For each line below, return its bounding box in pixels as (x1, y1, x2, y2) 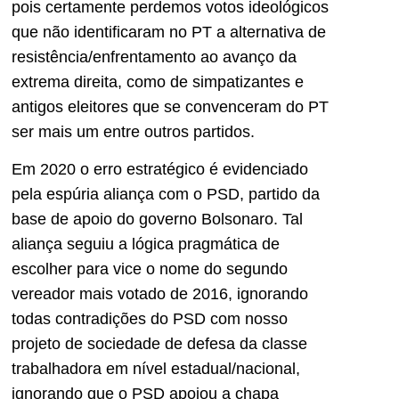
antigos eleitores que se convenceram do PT (12, 97, 329, 116)
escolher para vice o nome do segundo (12, 260, 288, 279)
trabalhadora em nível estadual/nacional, (12, 360, 300, 379)
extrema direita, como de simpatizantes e (12, 72, 304, 91)
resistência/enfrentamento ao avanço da (12, 47, 297, 66)
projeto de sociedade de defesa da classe (12, 335, 307, 354)
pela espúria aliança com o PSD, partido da (12, 185, 320, 204)
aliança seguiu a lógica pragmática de (12, 235, 280, 254)
